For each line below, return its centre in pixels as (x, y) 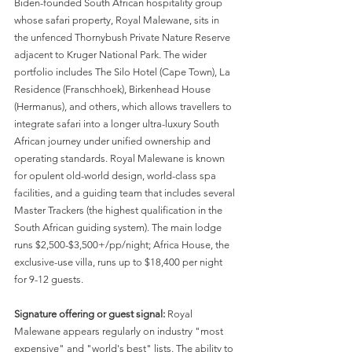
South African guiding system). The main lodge (119, 227)
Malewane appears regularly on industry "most (120, 331)
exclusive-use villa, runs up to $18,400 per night (119, 262)
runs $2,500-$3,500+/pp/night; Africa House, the (123, 244)
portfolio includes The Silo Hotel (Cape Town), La (123, 71)
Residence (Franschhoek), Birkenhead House (114, 89)
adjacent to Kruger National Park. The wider (112, 54)
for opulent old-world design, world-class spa (116, 175)
